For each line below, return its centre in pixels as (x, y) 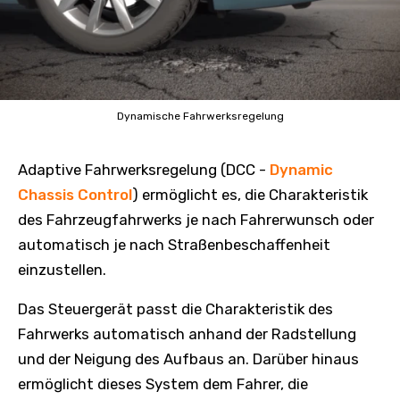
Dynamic (301, 169)
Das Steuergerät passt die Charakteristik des (175, 308)
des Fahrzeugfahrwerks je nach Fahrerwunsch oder (196, 219)
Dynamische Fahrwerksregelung (200, 116)
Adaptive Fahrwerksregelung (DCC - (144, 169)
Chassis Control (75, 194)
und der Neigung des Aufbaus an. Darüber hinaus (188, 358)
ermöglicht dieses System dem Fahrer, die (163, 383)
